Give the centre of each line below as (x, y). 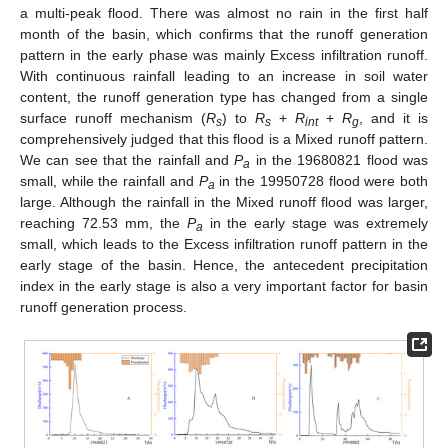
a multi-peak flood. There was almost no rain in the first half (224, 12)
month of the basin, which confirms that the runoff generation (224, 33)
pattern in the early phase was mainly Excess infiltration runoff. (224, 54)
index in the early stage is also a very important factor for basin (224, 285)
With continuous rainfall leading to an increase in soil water (224, 75)
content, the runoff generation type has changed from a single (224, 96)
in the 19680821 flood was (339, 159)
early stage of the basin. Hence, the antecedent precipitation (224, 264)
